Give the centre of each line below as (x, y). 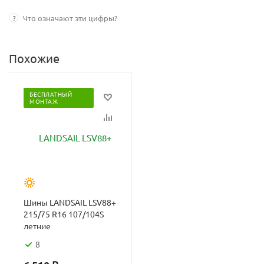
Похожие (34, 58)
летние (37, 226)
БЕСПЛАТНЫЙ (51, 94)
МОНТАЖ (44, 101)
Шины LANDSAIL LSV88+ (70, 202)
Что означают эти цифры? (70, 18)
